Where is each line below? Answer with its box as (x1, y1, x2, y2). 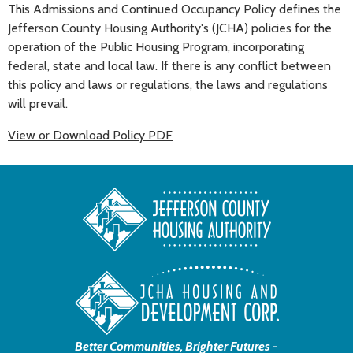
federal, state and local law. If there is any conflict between (8, 58, 331, 74)
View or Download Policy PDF (8, 128, 173, 143)
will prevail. (8, 96, 68, 112)
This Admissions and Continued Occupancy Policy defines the (8, 2, 341, 17)
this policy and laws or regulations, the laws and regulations (8, 77, 328, 93)
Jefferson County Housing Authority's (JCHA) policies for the (8, 20, 332, 36)
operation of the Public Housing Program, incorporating (8, 39, 304, 55)
